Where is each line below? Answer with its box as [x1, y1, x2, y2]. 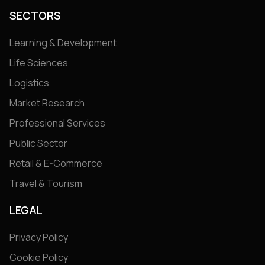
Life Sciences [9, 56, 68, 69]
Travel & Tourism [9, 176, 82, 190]
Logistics [9, 76, 49, 89]
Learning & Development [9, 35, 117, 49]
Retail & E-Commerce [9, 156, 102, 170]
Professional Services [9, 116, 105, 130]
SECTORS [9, 8, 61, 22]
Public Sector [9, 136, 67, 150]
